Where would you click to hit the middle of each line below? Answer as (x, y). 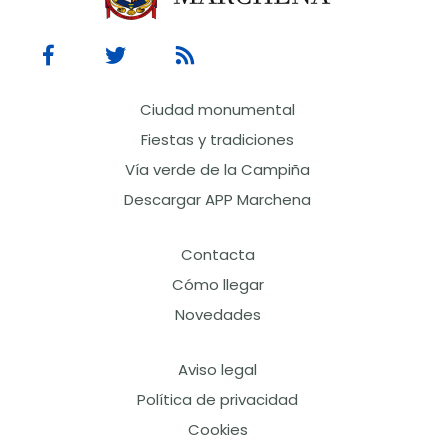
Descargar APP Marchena (218, 200)
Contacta (217, 255)
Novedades (217, 315)
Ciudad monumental (218, 110)
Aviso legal (218, 370)
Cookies (217, 430)
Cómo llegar (217, 285)
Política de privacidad (218, 400)
